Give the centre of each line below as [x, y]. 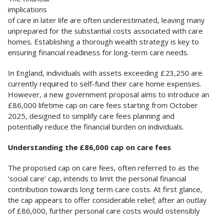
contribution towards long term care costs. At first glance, [105, 189]
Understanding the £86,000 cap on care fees [89, 147]
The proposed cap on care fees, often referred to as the [103, 168]
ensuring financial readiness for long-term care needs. [98, 53]
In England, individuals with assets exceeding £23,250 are [105, 73]
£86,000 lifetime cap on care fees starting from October [103, 105]
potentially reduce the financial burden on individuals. [96, 127]
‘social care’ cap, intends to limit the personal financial [97, 179]
